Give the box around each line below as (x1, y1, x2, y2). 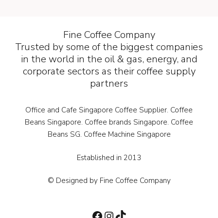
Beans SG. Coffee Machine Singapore (47, 129, 171, 139)
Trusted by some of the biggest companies (15, 40, 203, 54)
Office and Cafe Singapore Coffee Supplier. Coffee (25, 105, 193, 115)
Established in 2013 (77, 152, 141, 163)
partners (90, 77, 128, 90)
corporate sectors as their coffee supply (22, 65, 196, 78)
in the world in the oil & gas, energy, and (20, 53, 198, 66)
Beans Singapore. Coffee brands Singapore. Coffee (25, 117, 193, 127)
